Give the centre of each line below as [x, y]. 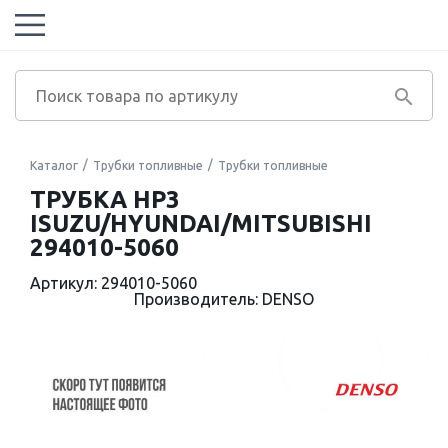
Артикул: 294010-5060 [113, 283]
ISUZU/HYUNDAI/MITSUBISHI [201, 223]
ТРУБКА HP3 [105, 199]
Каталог [54, 165]
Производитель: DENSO [224, 299]
